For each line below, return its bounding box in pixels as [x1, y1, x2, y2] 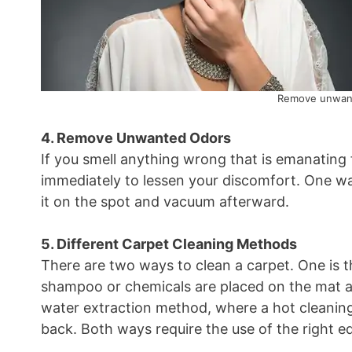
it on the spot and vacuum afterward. [41, 193, 289, 210]
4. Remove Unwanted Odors [41, 130, 231, 146]
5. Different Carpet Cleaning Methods [41, 236, 297, 252]
